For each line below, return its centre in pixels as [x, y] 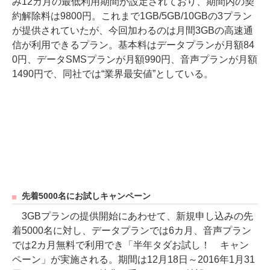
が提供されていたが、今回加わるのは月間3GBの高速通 [133, 30]
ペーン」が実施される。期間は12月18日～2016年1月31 [133, 259]
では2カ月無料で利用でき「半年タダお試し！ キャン [130, 245]
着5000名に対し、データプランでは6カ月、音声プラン [132, 230]
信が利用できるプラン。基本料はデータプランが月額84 [133, 45]
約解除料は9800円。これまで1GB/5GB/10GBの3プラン [132, 16]
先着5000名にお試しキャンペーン [86, 196]
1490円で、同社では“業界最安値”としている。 [113, 74]
